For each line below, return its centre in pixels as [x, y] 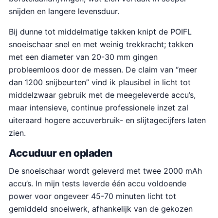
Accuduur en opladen [61, 153]
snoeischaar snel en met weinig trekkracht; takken [101, 44]
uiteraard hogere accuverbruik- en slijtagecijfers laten [107, 120]
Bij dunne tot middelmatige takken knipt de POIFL [100, 32]
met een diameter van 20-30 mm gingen [83, 57]
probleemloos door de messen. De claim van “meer [103, 70]
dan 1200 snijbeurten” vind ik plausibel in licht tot [100, 82]
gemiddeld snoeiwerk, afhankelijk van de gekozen [101, 209]
